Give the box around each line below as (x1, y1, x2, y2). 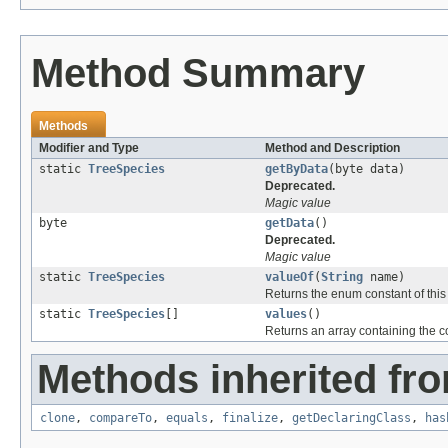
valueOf (265, 270, 314, 285)
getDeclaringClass (292, 411, 411, 426)
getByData (265, 162, 328, 177)
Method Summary (31, 51, 365, 96)
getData (265, 216, 314, 231)
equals (166, 411, 208, 426)
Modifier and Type (39, 141, 139, 156)
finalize (222, 411, 278, 426)
